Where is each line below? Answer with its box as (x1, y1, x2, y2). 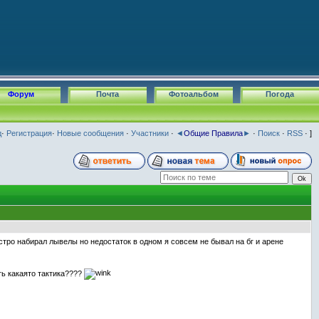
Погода (265, 90, 294, 98)
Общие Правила (184, 129, 243, 137)
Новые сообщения (57, 129, 124, 137)
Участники (131, 129, 169, 137)
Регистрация (6, 129, 52, 137)
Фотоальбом (168, 90, 219, 98)
